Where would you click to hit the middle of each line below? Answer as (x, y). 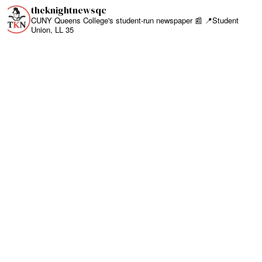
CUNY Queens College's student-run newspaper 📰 (117, 20)
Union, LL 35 (53, 30)
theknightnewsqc (69, 10)
